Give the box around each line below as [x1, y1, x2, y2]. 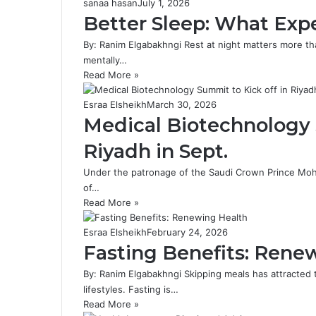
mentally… [83, 54, 127, 66]
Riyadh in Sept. [83, 140, 228, 163]
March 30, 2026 [147, 99, 217, 110]
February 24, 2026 [147, 226, 228, 238]
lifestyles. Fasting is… [83, 284, 178, 295]
